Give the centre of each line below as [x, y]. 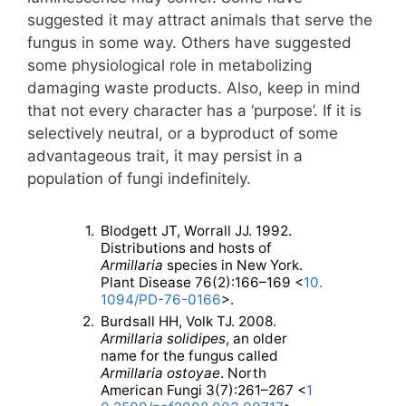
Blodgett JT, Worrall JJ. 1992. [197, 231]
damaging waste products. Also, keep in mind [194, 87]
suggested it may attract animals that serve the [200, 19]
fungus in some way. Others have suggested [189, 42]
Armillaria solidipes [164, 339]
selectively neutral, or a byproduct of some [183, 133]
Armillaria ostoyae [161, 373]
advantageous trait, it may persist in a [165, 155]
